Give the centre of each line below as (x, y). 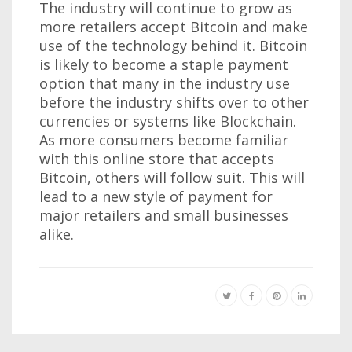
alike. (57, 234)
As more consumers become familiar (164, 139)
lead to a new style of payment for (156, 196)
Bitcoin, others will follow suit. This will (172, 177)
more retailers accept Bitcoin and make (174, 26)
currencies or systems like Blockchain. (168, 121)
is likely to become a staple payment (164, 64)
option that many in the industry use (165, 83)
